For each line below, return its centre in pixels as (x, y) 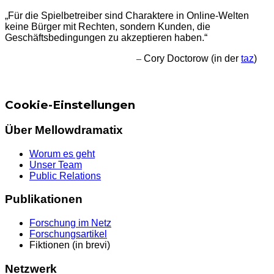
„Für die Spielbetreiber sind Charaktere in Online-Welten (127, 16)
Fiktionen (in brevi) (70, 245)
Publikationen (44, 199)
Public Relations (65, 176)
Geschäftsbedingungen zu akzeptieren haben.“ (106, 38)
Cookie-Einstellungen (70, 105)
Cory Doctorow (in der (192, 59)
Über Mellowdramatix (64, 130)
